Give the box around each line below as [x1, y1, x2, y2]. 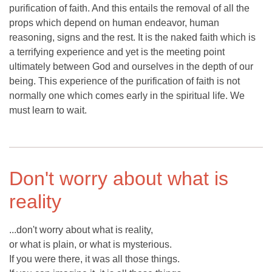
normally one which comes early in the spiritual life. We [9, 90, 245, 101]
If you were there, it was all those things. [9, 254, 180, 265]
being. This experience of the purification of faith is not [9, 76, 240, 87]
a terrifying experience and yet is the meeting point [9, 47, 225, 58]
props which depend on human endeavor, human [9, 18, 219, 29]
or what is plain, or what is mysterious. [9, 239, 172, 250]
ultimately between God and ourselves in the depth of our [9, 61, 253, 72]
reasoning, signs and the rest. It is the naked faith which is [9, 32, 256, 43]
